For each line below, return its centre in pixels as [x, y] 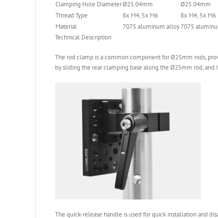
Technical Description [83, 37]
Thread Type [72, 15]
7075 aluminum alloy [151, 26]
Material [66, 26]
